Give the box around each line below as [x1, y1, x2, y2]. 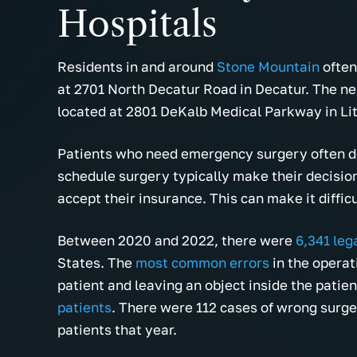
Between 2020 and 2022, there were [57, 232, 292, 249]
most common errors [135, 254, 269, 272]
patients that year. [57, 321, 177, 339]
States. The [57, 254, 135, 272]
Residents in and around [57, 58, 217, 76]
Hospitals [57, 2, 218, 47]
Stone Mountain [217, 58, 320, 76]
